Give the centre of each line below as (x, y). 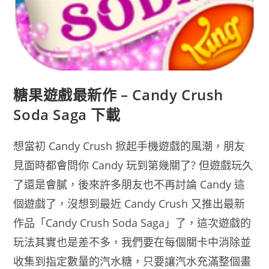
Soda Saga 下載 (67, 115)
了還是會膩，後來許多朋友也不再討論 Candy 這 (129, 185)
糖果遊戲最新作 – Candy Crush (119, 95)
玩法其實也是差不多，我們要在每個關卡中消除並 (132, 242)
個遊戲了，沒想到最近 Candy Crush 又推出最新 (129, 204)
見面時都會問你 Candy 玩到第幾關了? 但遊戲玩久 (133, 165)
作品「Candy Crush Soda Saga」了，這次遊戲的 (132, 223)
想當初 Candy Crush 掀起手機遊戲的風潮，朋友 (129, 146)
